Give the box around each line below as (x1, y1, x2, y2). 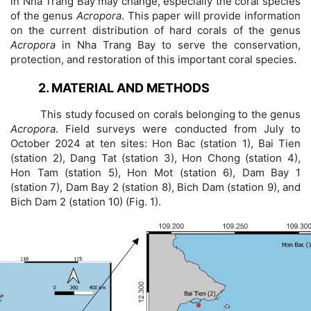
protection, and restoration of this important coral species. (10, 52, 296, 66)
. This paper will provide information (121, 8, 301, 22)
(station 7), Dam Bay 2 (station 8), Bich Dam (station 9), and (10, 180, 301, 194)
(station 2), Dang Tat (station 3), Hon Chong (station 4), (10, 151, 301, 165)
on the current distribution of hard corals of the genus (10, 23, 301, 37)
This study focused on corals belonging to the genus (10, 108, 301, 121)
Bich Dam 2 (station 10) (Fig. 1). (10, 195, 161, 209)
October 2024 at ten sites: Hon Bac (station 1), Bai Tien (10, 137, 301, 151)
